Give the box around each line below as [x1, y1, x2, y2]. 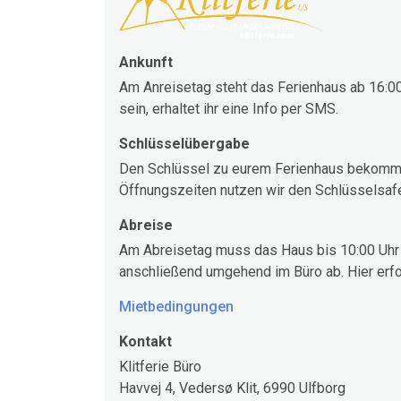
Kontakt [119, 333, 172, 350]
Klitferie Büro [119, 358, 201, 375]
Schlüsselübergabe [119, 135, 250, 152]
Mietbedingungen [119, 298, 234, 315]
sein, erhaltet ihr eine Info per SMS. [119, 100, 338, 117]
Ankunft [119, 54, 173, 71]
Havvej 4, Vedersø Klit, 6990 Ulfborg [119, 380, 346, 397]
